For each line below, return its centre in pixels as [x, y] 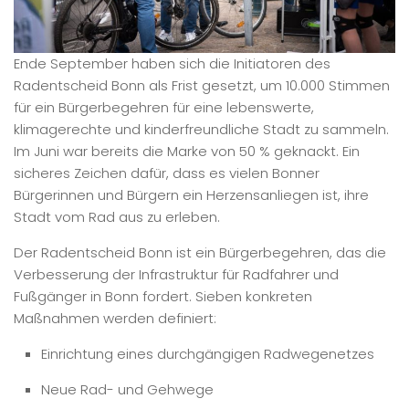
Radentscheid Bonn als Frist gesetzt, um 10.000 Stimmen [202, 86]
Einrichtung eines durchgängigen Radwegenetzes [208, 354]
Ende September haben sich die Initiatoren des [172, 64]
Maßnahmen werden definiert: [115, 319]
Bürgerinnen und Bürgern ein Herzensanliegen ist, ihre [191, 195]
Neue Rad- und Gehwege [127, 390]
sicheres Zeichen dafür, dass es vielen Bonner [167, 173]
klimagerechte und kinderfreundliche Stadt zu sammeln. [201, 130]
